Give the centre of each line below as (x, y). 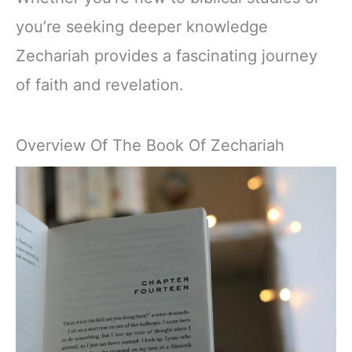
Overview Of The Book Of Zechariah (150, 145)
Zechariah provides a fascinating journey (167, 55)
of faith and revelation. (100, 84)
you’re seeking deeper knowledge (142, 26)
